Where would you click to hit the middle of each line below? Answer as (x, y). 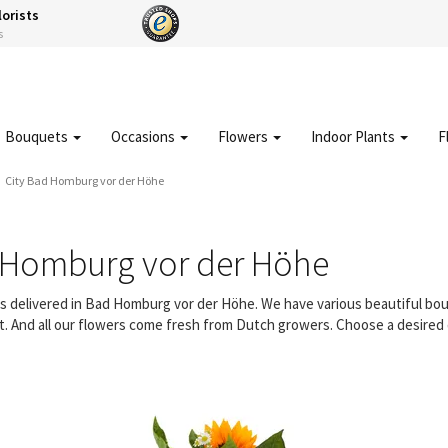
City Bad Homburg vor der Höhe (84, 180)
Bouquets (38, 136)
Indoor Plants (354, 136)
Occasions (144, 136)
